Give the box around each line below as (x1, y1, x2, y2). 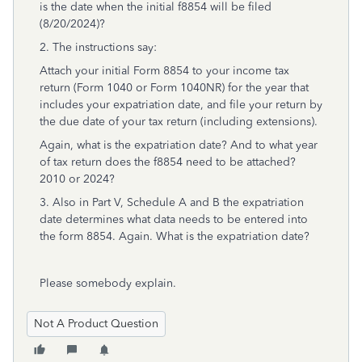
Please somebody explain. (40, 276, 176, 290)
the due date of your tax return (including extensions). (40, 115, 318, 128)
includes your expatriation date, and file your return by (40, 98, 322, 112)
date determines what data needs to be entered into (40, 213, 308, 226)
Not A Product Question (34, 317, 158, 330)
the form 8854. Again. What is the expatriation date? (40, 229, 309, 243)
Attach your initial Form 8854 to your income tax (40, 64, 289, 78)
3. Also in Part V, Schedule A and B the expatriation (40, 196, 304, 209)
